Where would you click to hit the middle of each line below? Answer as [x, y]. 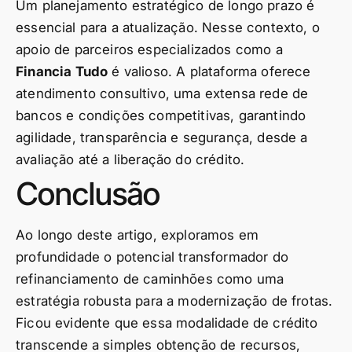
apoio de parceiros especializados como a [149, 50]
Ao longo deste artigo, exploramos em [137, 235]
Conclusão [88, 194]
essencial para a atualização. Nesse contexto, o [168, 28]
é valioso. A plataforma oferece [209, 72]
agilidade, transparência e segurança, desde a [162, 138]
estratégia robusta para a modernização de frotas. [174, 301]
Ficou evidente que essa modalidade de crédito [167, 323]
